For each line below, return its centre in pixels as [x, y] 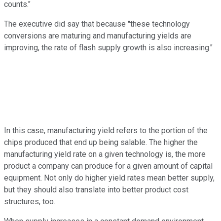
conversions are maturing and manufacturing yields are [98, 36]
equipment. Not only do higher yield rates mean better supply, [109, 178]
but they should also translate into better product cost [96, 189]
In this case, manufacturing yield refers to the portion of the [106, 130]
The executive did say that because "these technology [97, 24]
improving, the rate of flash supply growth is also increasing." [108, 47]
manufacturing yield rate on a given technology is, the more [105, 154]
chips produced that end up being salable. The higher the [101, 142]
